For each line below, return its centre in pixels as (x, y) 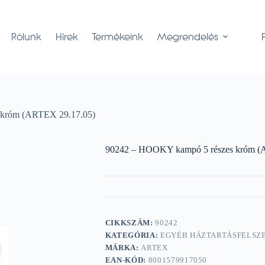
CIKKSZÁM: (130, 223)
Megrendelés (188, 37)
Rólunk (26, 37)
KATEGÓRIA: (132, 235)
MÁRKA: (123, 248)
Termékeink (118, 37)
